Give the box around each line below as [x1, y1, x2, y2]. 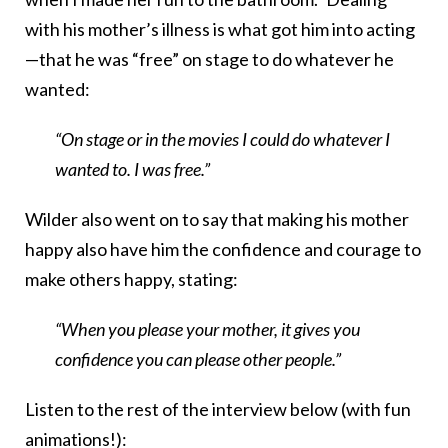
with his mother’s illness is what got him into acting [25, 18, 415, 41]
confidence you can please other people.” [55, 348, 341, 371]
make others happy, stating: [25, 268, 238, 291]
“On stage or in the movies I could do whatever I [55, 128, 390, 151]
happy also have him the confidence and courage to [25, 238, 421, 261]
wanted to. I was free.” [55, 158, 210, 181]
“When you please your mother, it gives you [55, 318, 360, 341]
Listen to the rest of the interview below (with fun [25, 398, 411, 421]
